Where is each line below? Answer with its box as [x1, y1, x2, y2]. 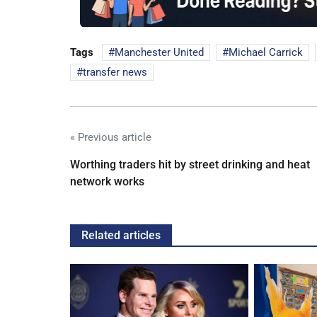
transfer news [83, 65, 147, 79]
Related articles [81, 228, 161, 242]
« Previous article [70, 130, 151, 144]
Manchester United [115, 45, 204, 59]
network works [70, 174, 144, 188]
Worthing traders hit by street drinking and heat [70, 157, 310, 171]
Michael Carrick [229, 45, 303, 59]
